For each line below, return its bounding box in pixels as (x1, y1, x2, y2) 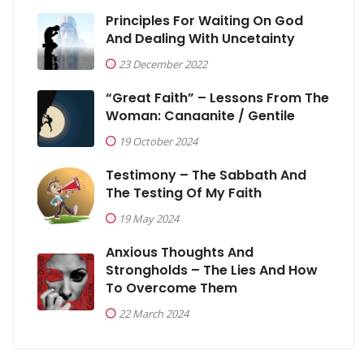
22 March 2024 (119, 305, 188, 321)
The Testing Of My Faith (106, 183, 262, 202)
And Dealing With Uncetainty (106, 28, 295, 48)
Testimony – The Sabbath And (106, 165, 306, 184)
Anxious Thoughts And (106, 242, 253, 262)
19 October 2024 (119, 133, 197, 149)
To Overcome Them (106, 278, 237, 297)
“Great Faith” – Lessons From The (106, 88, 329, 107)
